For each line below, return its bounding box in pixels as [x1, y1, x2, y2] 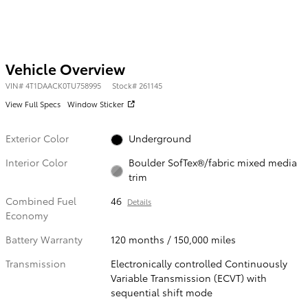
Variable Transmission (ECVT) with [111, 271, 267, 285]
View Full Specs [5, 98, 60, 109]
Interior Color [5, 155, 67, 170]
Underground [128, 131, 191, 146]
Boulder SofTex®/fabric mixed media [128, 155, 297, 170]
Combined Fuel [5, 194, 76, 208]
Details [127, 196, 152, 208]
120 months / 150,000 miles [111, 232, 236, 247]
